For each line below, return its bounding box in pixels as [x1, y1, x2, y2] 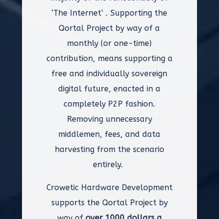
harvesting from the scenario [54, 145, 164, 154]
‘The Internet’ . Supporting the [51, 8, 168, 18]
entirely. [93, 160, 126, 169]
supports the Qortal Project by [51, 198, 168, 207]
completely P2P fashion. [63, 99, 155, 109]
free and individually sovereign [51, 69, 168, 78]
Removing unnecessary [66, 114, 152, 124]
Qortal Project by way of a [59, 23, 160, 33]
